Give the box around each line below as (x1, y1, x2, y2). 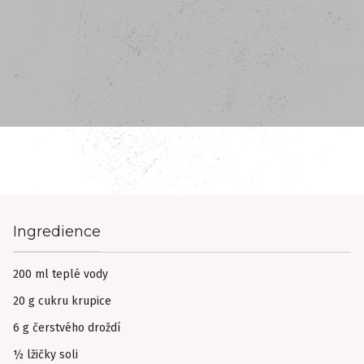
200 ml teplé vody (13, 266, 108, 281)
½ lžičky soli (13, 347, 78, 362)
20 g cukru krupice (13, 293, 111, 308)
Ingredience (13, 222, 101, 240)
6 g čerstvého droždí (13, 320, 120, 335)
